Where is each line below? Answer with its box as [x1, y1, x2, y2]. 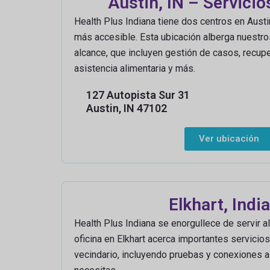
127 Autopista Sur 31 [86, 88, 190, 101]
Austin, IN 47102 [86, 101, 167, 115]
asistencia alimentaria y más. [74, 62, 195, 74]
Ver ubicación [198, 133, 259, 144]
